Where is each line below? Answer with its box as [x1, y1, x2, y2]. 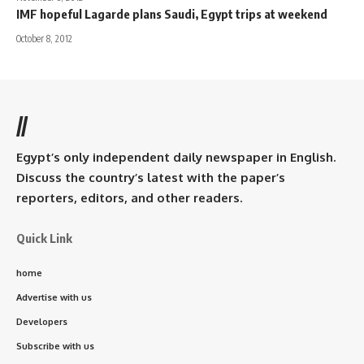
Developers [16, 316, 67, 328]
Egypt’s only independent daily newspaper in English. [16, 149, 336, 166]
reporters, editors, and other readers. [16, 190, 242, 206]
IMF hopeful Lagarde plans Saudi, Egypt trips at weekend [16, 6, 327, 22]
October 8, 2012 [16, 32, 72, 45]
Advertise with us [16, 292, 92, 304]
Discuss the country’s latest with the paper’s [16, 170, 285, 186]
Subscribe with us [16, 340, 94, 353]
